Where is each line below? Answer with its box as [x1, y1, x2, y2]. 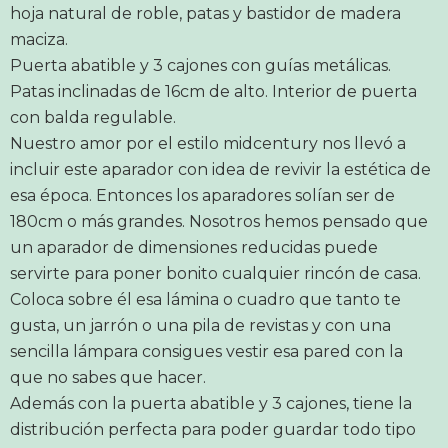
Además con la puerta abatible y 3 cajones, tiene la [10, 394, 412, 413]
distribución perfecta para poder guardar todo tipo [10, 420, 416, 439]
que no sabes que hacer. [10, 368, 206, 387]
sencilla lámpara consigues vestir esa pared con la [10, 342, 403, 361]
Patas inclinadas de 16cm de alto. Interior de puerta [10, 82, 417, 101]
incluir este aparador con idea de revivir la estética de [10, 160, 431, 179]
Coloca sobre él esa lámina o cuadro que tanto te [10, 290, 401, 309]
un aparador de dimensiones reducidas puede [10, 238, 378, 257]
